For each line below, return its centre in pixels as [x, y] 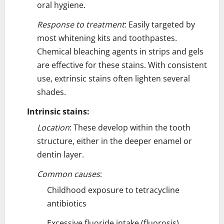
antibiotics [67, 203]
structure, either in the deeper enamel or [114, 141]
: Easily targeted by [160, 24]
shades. [51, 92]
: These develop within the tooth [130, 127]
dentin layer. [60, 154]
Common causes [68, 174]
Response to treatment [81, 24]
